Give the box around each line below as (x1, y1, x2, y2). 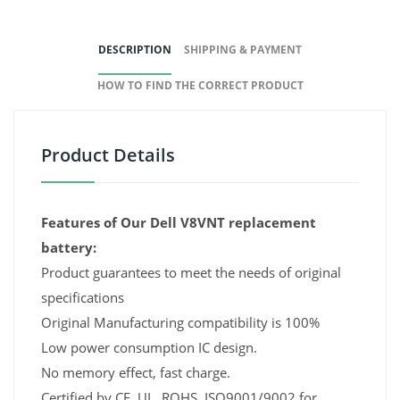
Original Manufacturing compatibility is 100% (41, 313, 320, 332)
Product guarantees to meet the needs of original (41, 263, 341, 282)
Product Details (41, 143, 175, 168)
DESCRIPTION (98, 42, 171, 58)
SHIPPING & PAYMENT (184, 42, 302, 58)
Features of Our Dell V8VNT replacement (41, 213, 316, 232)
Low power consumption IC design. (41, 338, 257, 357)
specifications (41, 288, 124, 307)
